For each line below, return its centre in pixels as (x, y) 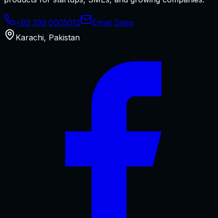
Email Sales (113, 22)
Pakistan (64, 37)
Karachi (30, 37)
